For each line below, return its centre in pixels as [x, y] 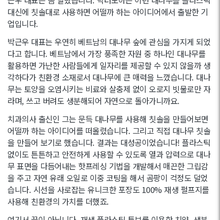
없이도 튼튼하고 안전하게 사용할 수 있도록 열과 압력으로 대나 [109, 154]
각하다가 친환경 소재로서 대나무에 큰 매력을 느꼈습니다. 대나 [109, 77]
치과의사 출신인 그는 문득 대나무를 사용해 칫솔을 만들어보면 [108, 119]
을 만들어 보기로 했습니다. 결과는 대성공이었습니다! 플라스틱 [109, 142]
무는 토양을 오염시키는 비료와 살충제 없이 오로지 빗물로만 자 [109, 89]
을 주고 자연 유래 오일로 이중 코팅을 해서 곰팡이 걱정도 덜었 [108, 178]
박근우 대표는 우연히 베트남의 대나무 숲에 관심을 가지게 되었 [109, 41]
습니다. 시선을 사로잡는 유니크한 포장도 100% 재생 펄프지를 [108, 189]
